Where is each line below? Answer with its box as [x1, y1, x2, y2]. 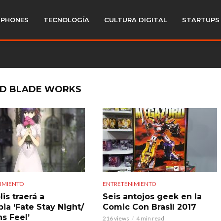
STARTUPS [182, 16, 220, 24]
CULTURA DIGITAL [104, 16, 167, 24]
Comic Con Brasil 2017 [102, 202, 196, 212]
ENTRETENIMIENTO [102, 180, 156, 187]
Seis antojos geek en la [102, 191, 202, 201]
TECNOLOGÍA [43, 16, 89, 24]
